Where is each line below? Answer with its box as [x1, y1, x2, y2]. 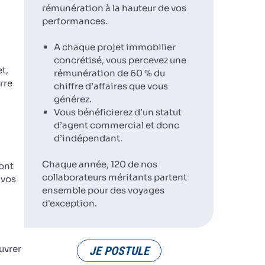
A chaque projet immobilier [54, 41, 176, 53]
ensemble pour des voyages [42, 185, 164, 196]
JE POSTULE [89, 244, 149, 258]
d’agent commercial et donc [54, 119, 179, 131]
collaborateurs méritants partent [42, 172, 187, 183]
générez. [54, 93, 92, 105]
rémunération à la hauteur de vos [42, 2, 186, 14]
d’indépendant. [54, 132, 122, 144]
